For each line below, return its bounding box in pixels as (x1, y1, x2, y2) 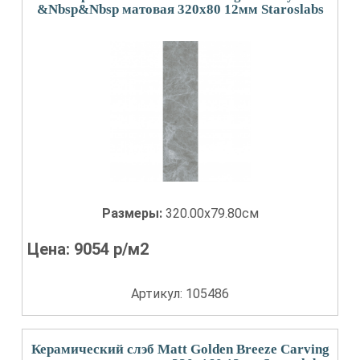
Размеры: (101, 206, 166, 221)
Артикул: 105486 (131, 286, 229, 301)
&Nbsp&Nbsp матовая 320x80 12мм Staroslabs (36, 2, 324, 17)
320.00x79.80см (165, 206, 259, 221)
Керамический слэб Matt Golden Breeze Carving (31, 342, 329, 357)
